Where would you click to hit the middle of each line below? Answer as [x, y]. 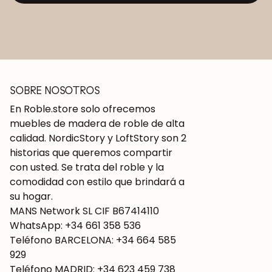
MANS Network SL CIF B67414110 [84, 211]
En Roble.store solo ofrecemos [83, 109]
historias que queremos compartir [91, 153]
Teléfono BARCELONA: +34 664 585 [93, 240]
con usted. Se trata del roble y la [87, 168]
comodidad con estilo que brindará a [97, 182]
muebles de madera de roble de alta [97, 124]
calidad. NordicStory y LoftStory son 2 [98, 138]
